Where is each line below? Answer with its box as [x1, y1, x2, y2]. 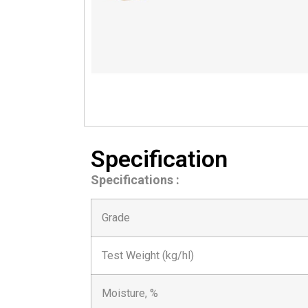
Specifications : [91, 172, 179, 187]
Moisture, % [102, 287, 158, 300]
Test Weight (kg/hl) [102, 249, 194, 263]
